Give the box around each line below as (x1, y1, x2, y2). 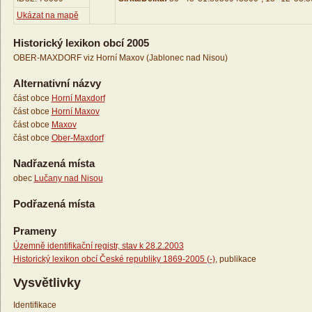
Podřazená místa (13, 198, 95, 210)
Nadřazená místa (13, 157, 95, 170)
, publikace (214, 254, 256, 265)
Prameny (13, 225, 56, 237)
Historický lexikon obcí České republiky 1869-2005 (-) (13, 254, 215, 265)
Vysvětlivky (13, 276, 81, 290)
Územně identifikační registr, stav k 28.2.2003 (13, 241, 184, 251)
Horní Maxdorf (51, 93, 105, 104)
